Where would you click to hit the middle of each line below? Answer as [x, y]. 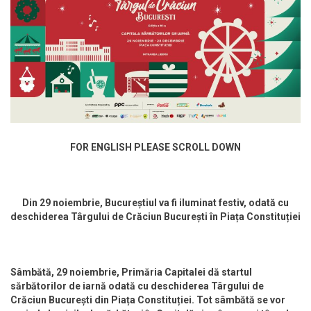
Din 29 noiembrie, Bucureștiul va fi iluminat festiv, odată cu [155, 202]
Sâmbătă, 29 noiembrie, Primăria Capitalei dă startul [131, 272]
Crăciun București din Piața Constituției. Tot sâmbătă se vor [148, 300]
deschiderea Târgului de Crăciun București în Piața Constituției [155, 216]
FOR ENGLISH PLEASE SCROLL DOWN [155, 147]
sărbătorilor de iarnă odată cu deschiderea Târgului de [137, 286]
